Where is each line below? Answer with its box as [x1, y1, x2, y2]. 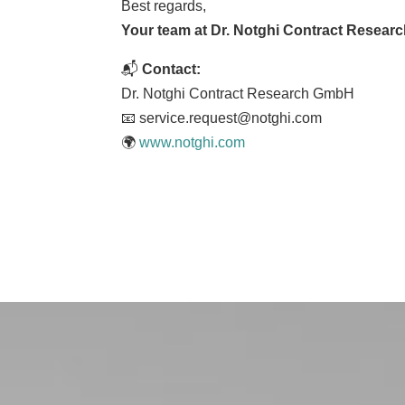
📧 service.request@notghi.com [121, 109, 323, 126]
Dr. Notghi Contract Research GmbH [121, 85, 355, 101]
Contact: [142, 61, 202, 77]
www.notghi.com [139, 134, 246, 150]
